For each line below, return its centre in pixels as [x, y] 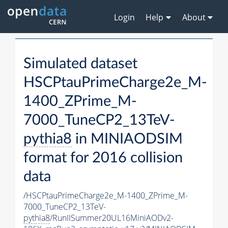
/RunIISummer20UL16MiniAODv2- [112, 218]
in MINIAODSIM [127, 139]
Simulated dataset [80, 64]
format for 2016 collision [103, 158]
